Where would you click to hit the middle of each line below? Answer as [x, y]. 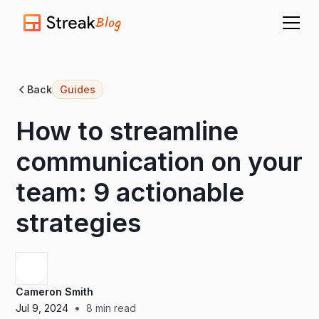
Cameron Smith [55, 292]
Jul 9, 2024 [42, 308]
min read [115, 308]
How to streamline [127, 131]
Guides [78, 89]
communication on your [159, 162]
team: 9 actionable [130, 192]
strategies [79, 223]
